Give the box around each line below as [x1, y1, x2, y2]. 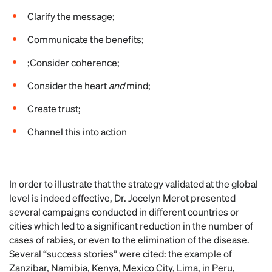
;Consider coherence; [27, 56, 120, 69]
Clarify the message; [27, 10, 115, 22]
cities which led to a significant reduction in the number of [9, 219, 253, 232]
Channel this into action [27, 125, 127, 138]
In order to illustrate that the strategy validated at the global [9, 177, 258, 190]
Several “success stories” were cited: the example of [9, 247, 232, 260]
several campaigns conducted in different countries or [9, 205, 239, 218]
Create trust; [27, 102, 81, 115]
